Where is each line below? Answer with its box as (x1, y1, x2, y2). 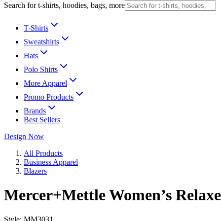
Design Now (4, 132, 44, 141)
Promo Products (24, 93, 74, 101)
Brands (24, 107, 46, 115)
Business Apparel (24, 158, 78, 166)
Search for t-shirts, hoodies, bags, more (4, 1, 125, 9)
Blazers (24, 167, 47, 175)
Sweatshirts (24, 37, 59, 46)
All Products (24, 149, 63, 157)
